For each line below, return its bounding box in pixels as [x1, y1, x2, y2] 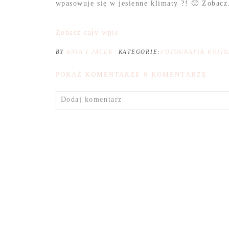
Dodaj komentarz [60, 96, 122, 104]
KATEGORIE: [118, 49, 161, 55]
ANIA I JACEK [66, 49, 113, 55]
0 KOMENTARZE [144, 71, 207, 79]
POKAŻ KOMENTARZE [55, 71, 144, 79]
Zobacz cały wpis [55, 29, 119, 37]
